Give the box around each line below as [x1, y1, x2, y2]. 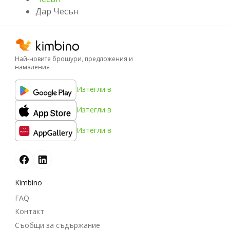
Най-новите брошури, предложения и [15, 54, 133, 63]
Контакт [15, 206, 44, 217]
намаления [15, 62, 50, 71]
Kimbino [15, 177, 42, 187]
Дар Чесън [35, 5, 79, 17]
